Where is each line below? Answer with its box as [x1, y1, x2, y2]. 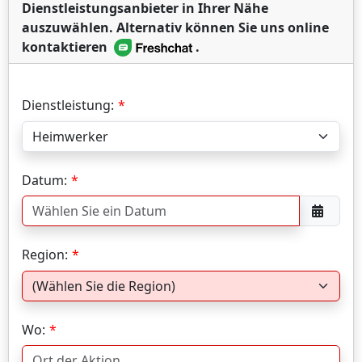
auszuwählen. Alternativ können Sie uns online [22, 19, 329, 37]
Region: [22, 246, 68, 264]
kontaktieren [22, 38, 111, 57]
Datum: [22, 170, 67, 189]
